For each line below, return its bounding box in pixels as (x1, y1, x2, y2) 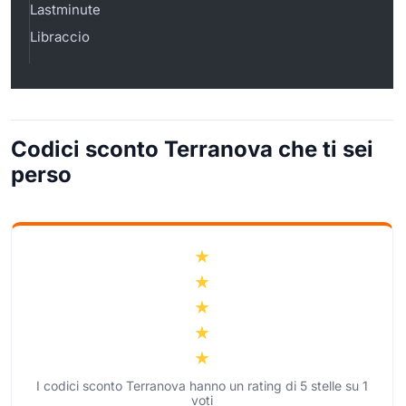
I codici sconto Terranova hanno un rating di (36, 377, 300, 393)
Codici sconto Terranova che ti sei (11, 135, 373, 162)
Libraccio (30, 27, 90, 45)
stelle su (307, 377, 362, 393)
